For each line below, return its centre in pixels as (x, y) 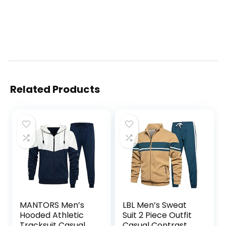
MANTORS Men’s (52, 205)
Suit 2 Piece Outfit (157, 215)
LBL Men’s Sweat (155, 205)
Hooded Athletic (52, 215)
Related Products (55, 90)
